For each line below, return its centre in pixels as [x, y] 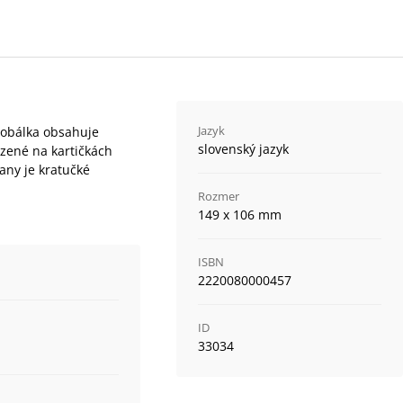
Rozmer [218, 196]
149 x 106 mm [239, 215]
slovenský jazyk [243, 149]
